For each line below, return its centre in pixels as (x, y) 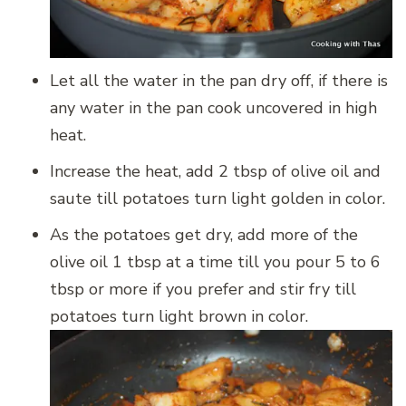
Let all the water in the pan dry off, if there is (219, 80)
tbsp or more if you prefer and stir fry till (203, 289)
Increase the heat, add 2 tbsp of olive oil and (215, 171)
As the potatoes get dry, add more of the (204, 234)
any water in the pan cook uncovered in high (213, 107)
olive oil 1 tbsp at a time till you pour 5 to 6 (215, 261)
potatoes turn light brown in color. (179, 316)
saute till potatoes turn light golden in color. (217, 198)
